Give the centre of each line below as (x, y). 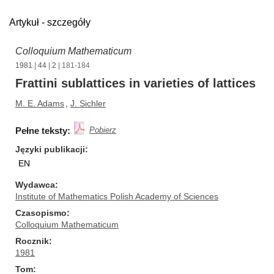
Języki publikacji (50, 149)
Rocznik (32, 241)
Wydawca (35, 185)
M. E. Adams (40, 103)
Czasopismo (41, 213)
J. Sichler (88, 103)
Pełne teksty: (43, 131)
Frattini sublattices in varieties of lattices (135, 83)
